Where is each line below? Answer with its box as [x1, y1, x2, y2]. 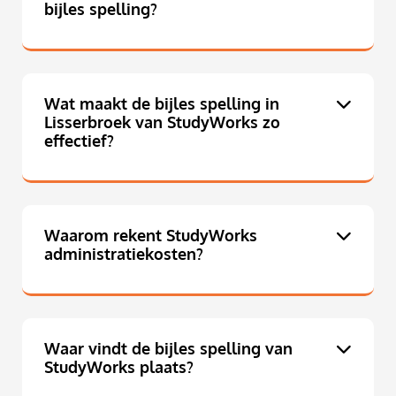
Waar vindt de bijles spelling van [44, 338, 293, 360]
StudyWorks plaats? [44, 356, 194, 378]
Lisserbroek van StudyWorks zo [44, 111, 280, 133]
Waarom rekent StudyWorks [44, 225, 257, 247]
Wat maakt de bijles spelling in [44, 93, 279, 115]
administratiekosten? [44, 243, 203, 265]
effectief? [44, 130, 114, 152]
